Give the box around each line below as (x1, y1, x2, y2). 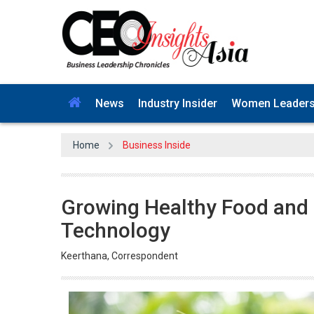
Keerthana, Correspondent (61, 247, 178, 259)
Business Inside (122, 137, 191, 148)
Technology (61, 215, 170, 240)
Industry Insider (138, 94, 217, 107)
